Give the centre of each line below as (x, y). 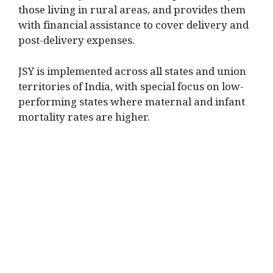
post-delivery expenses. (76, 43)
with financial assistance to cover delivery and (133, 28)
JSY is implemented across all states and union (132, 74)
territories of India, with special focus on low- (131, 89)
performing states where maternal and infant (132, 104)
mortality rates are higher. (84, 119)
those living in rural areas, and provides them (132, 13)
